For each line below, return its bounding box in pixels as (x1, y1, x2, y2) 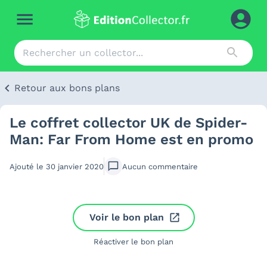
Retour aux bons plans (14, 82, 120, 94)
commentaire (148, 162, 198, 171)
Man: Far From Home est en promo (10, 131, 253, 148)
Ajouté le (10, 162, 46, 171)
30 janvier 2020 (46, 162, 104, 171)
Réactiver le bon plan (94, 237, 173, 246)
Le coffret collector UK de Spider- (10, 114, 248, 131)
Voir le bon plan (89, 212, 164, 223)
